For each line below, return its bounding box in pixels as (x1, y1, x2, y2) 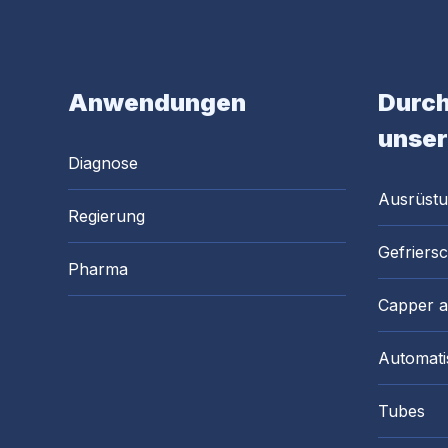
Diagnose (68, 153, 138, 173)
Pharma (68, 259, 128, 279)
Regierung (68, 206, 145, 226)
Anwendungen (68, 88, 246, 117)
